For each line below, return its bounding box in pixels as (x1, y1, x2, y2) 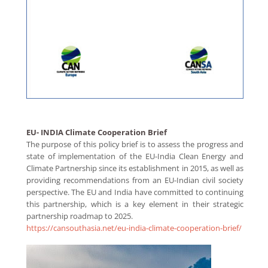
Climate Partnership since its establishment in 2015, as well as (26, 163, 244, 174)
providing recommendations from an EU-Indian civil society (26, 175, 244, 186)
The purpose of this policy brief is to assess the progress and (26, 139, 244, 150)
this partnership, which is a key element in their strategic (26, 199, 244, 210)
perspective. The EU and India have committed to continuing (26, 187, 244, 198)
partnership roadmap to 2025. (26, 211, 135, 222)
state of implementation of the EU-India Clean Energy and (26, 151, 244, 162)
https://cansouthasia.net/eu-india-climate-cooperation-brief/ (26, 223, 242, 234)
